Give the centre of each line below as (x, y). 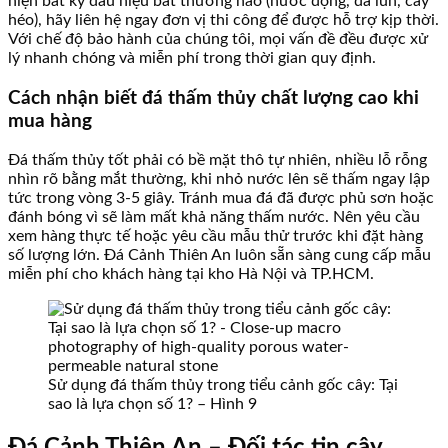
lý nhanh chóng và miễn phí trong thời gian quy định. (192, 57)
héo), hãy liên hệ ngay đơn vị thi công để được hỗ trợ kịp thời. (223, 19)
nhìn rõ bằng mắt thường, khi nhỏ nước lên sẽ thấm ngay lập (219, 179)
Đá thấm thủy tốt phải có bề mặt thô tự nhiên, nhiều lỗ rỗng (217, 160)
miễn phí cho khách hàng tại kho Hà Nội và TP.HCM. (191, 274)
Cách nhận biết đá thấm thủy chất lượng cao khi (213, 98)
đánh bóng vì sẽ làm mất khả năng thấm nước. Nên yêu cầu (214, 217)
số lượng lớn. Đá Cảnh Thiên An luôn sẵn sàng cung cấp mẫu (219, 255)
